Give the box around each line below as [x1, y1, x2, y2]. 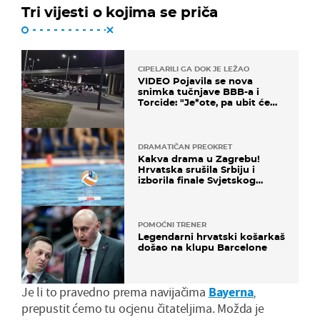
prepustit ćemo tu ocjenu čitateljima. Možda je [21, 300, 264, 317]
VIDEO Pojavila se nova [138, 74, 253, 86]
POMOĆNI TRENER [138, 220, 206, 230]
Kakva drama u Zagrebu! [138, 153, 260, 165]
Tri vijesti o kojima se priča [21, 3, 219, 21]
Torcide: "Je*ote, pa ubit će [138, 96, 270, 108]
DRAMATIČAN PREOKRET [138, 142, 232, 152]
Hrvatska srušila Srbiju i [138, 164, 255, 176]
